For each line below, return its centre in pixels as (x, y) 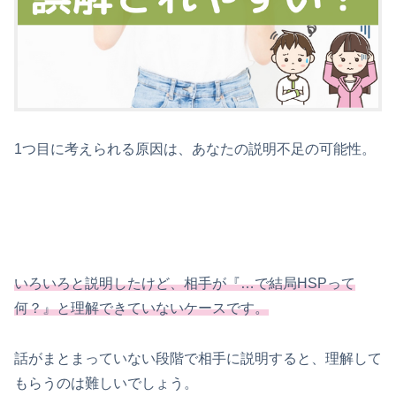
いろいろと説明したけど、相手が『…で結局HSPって (185, 284)
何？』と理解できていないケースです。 (141, 308)
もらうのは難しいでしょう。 (106, 384)
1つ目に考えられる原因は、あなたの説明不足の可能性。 (195, 148)
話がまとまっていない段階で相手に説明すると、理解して (198, 359)
